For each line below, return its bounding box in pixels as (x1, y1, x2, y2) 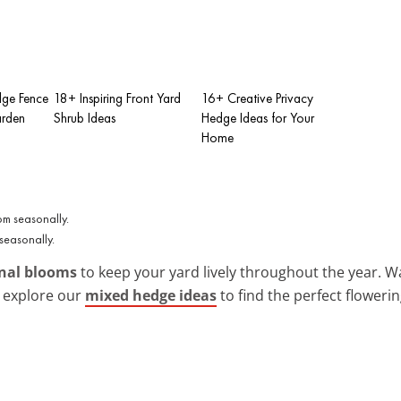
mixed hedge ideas (85, 285, 217, 305)
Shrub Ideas (54, 108, 115, 127)
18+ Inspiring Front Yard (54, 89, 181, 107)
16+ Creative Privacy (201, 89, 313, 107)
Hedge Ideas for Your (201, 108, 314, 127)
